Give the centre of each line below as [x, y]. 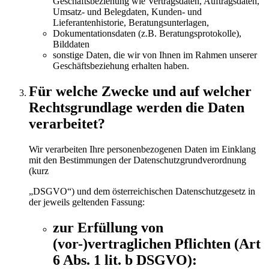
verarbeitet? [67, 124]
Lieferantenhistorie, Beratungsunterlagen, [131, 23]
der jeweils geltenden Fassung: [87, 202]
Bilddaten [71, 44]
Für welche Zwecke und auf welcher [140, 92]
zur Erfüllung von [108, 227]
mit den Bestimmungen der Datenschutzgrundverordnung [138, 160]
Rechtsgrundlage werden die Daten [137, 108]
